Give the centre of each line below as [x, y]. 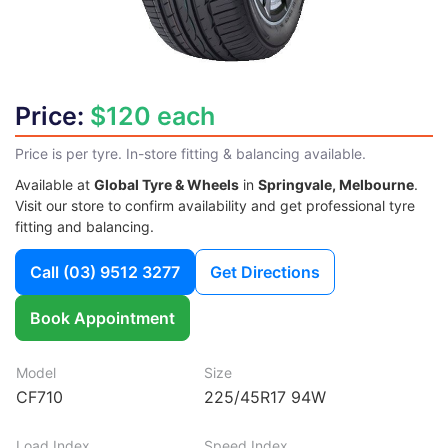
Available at [54, 184]
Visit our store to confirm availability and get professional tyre [215, 205]
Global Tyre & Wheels [166, 184]
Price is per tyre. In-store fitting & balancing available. [190, 153]
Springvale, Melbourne [336, 184]
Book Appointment [102, 317]
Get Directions [265, 271]
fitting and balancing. [84, 226]
